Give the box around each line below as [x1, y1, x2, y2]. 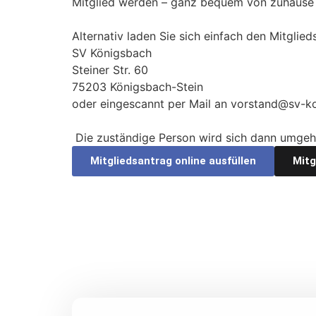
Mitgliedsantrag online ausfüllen [90, 154, 256, 167]
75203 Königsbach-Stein [72, 80, 203, 94]
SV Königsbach [72, 46, 152, 60]
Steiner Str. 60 [72, 63, 152, 77]
